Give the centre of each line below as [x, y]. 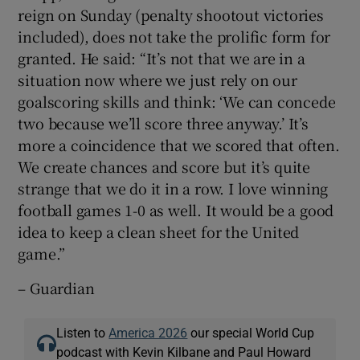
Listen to [83, 332]
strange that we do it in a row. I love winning [173, 188]
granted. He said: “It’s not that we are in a [162, 57]
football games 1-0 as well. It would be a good [176, 209]
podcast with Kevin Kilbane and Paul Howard [184, 352]
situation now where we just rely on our [157, 79]
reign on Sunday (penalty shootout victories [171, 14]
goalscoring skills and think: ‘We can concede [177, 101]
